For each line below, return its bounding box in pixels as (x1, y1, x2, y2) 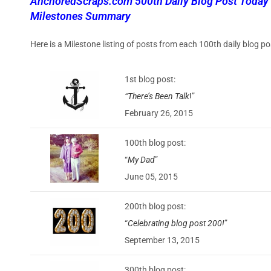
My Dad (128, 154, 155, 165)
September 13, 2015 (125, 235, 200, 245)
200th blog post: (125, 201, 186, 211)
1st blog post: (125, 74, 175, 84)
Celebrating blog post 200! (128, 218, 224, 228)
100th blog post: (125, 137, 186, 148)
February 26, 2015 (125, 108, 193, 118)
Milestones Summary (30, 9, 131, 22)
